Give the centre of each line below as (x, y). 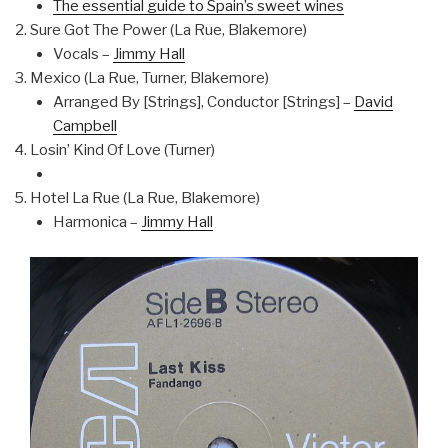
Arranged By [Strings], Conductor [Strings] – (203, 102)
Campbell (84, 126)
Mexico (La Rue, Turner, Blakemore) (149, 78)
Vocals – (82, 54)
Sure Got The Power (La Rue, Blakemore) (168, 30)
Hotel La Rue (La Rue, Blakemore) (145, 198)
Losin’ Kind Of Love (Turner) (122, 150)
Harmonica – (96, 222)
